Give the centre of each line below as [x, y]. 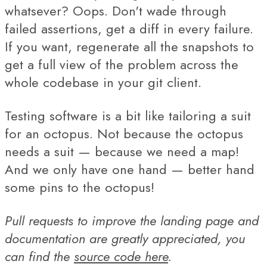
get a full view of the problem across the [122, 64]
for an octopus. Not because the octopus [124, 133]
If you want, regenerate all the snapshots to [129, 46]
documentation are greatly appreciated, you [125, 238]
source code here [121, 256]
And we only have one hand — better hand [130, 169]
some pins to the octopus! [80, 187]
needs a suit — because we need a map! [122, 151]
